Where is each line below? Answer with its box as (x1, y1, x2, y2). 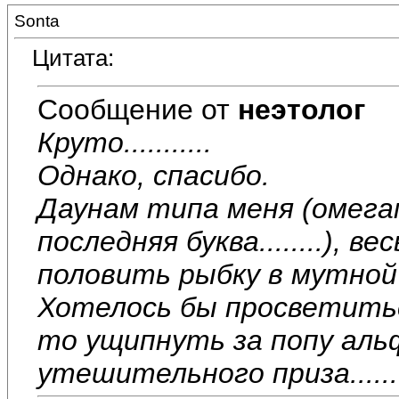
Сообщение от (37, 93, 238, 126)
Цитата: (32, 45, 114, 72)
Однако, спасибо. (37, 159, 270, 191)
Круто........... (37, 126, 212, 159)
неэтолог (238, 93, 365, 126)
